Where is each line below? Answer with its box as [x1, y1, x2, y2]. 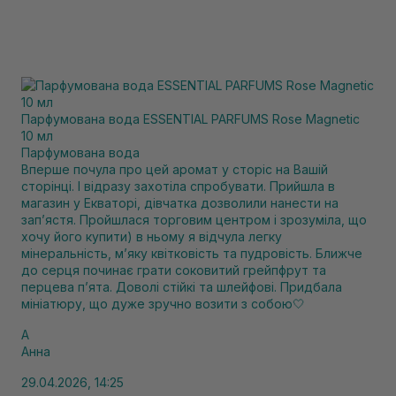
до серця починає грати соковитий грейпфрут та [21, 263, 326, 278]
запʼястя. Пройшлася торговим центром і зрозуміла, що [21, 212, 367, 227]
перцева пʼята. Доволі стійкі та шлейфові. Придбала [21, 279, 342, 294]
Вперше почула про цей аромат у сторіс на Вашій [21, 162, 328, 177]
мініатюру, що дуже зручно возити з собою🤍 [21, 296, 305, 311]
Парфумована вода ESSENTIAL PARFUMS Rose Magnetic [21, 111, 360, 126]
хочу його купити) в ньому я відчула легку [21, 229, 282, 244]
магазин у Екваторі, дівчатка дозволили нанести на [21, 195, 339, 210]
